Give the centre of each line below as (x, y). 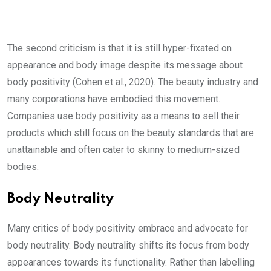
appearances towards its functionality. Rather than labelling (131, 262)
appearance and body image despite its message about (125, 65)
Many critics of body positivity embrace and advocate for (128, 228)
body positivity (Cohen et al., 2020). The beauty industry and (133, 82)
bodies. (24, 167)
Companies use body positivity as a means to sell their (123, 116)
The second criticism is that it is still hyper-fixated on (119, 48)
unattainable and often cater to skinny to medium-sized (123, 150)
